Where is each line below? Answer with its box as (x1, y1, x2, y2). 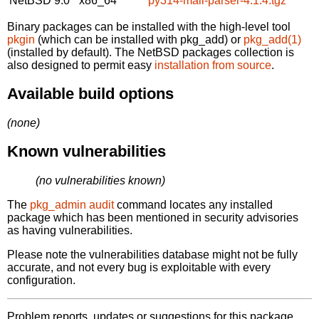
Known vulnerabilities (7, 142, 166, 161)
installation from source (155, 58, 271, 71)
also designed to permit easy (7, 58, 155, 71)
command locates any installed (114, 198, 273, 211)
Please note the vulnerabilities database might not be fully (7, 248, 298, 261)
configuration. (7, 273, 75, 286)
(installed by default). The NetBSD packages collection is (7, 46, 294, 58)
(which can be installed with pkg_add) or (35, 33, 244, 46)
